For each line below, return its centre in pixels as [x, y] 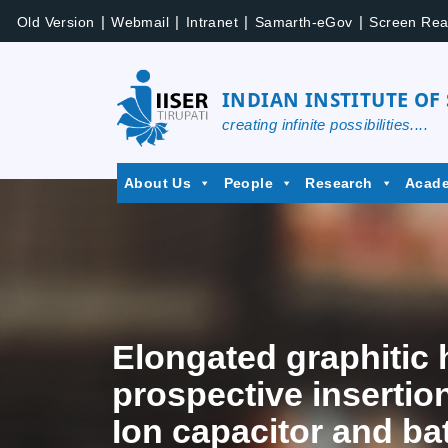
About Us [158, 183]
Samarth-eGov [303, 21]
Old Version [56, 21]
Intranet [212, 21]
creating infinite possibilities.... [325, 124]
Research [339, 183]
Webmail [140, 21]
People [248, 183]
